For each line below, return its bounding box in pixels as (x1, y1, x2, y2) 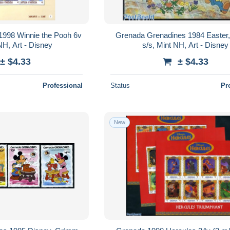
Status (110, 81, 130, 89)
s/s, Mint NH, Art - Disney (142, 40, 229, 49)
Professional (43, 81, 83, 89)
